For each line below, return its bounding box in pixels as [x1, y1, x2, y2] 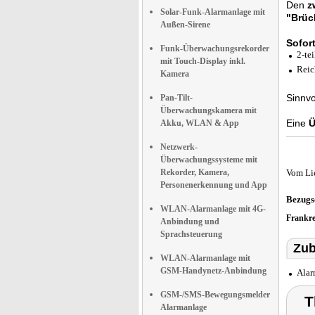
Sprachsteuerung [160, 229, 222, 239]
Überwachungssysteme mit [160, 155, 257, 165]
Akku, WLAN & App [160, 118, 239, 128]
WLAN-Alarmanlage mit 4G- [160, 204, 266, 214]
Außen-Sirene [160, 20, 210, 30]
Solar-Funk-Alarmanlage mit [160, 7, 265, 17]
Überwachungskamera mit [160, 105, 257, 115]
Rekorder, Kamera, [160, 167, 229, 177]
